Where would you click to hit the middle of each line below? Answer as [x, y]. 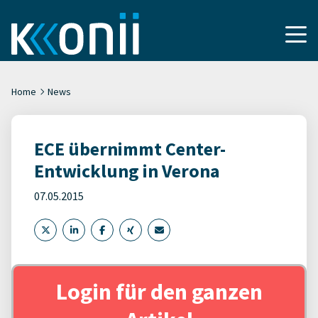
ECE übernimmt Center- [130, 149]
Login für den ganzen [159, 292]
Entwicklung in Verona [127, 171]
